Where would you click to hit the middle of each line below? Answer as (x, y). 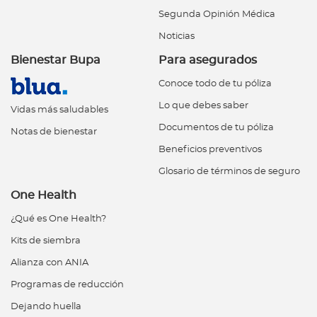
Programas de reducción (67, 285)
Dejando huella (46, 307)
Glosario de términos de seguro (229, 172)
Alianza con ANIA (50, 263)
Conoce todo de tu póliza (215, 84)
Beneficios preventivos (210, 150)
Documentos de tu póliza (216, 128)
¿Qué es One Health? (58, 219)
